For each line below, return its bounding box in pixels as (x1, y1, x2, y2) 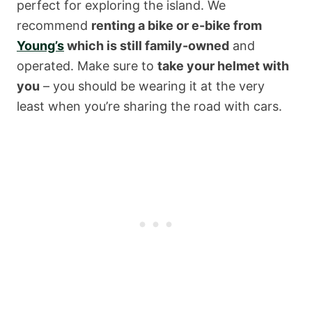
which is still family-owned (64, 38, 229, 54)
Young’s (17, 38, 64, 54)
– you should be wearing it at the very (40, 79, 265, 94)
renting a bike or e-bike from (91, 18, 262, 33)
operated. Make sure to (17, 58, 157, 74)
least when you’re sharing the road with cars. (17, 99, 282, 114)
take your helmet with (157, 58, 289, 74)
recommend (17, 18, 91, 33)
